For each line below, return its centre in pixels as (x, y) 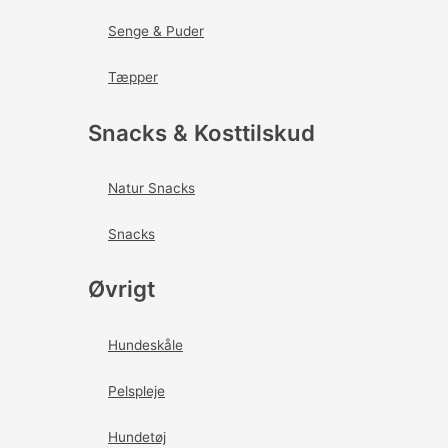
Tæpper (133, 77)
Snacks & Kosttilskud (201, 132)
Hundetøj (137, 436)
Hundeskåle (145, 344)
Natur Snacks (151, 187)
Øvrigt (121, 289)
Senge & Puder (156, 31)
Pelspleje (136, 390)
